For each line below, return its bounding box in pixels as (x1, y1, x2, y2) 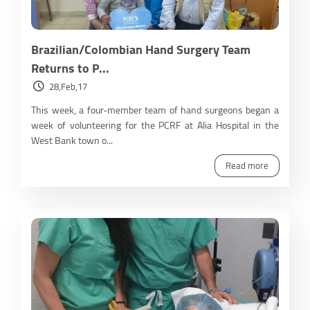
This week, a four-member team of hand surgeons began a (31, 100, 279, 119)
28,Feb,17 (49, 77, 87, 95)
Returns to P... (31, 56, 109, 80)
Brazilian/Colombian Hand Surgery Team (31, 37, 250, 61)
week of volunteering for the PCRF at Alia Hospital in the (31, 116, 279, 134)
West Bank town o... (31, 131, 113, 149)
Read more (226, 156, 268, 174)
